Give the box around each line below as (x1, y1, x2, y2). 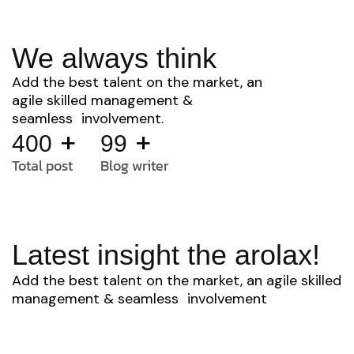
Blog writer (100, 155, 168, 176)
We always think (12, 42, 217, 74)
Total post (12, 155, 73, 176)
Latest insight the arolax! (12, 239, 320, 271)
